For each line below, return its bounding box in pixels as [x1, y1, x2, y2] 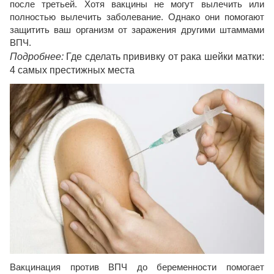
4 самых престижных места [10, 65, 135, 76]
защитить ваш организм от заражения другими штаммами [10, 24, 264, 35]
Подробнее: [10, 51, 67, 62]
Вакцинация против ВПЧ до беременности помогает [10, 261, 264, 272]
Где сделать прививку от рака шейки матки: [66, 51, 265, 62]
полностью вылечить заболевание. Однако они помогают [10, 12, 264, 23]
